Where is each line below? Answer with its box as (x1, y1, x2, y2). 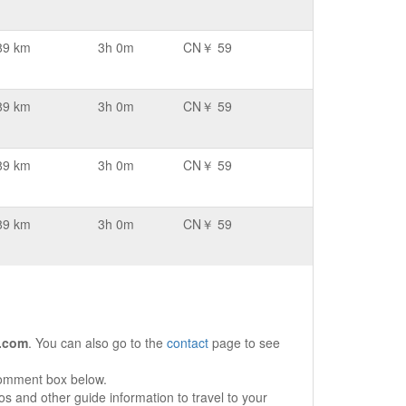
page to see (208, 333, 280, 352)
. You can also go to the (28, 333, 167, 352)
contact (167, 333, 208, 352)
